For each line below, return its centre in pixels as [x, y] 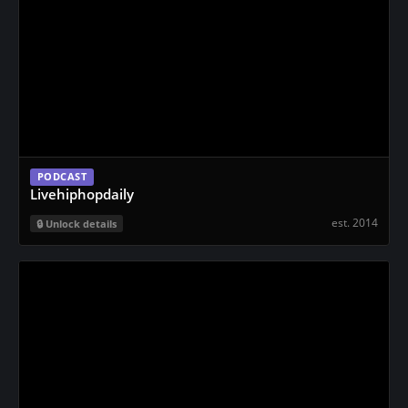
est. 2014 [355, 222]
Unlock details [81, 224]
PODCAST [62, 177]
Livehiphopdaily [82, 194]
